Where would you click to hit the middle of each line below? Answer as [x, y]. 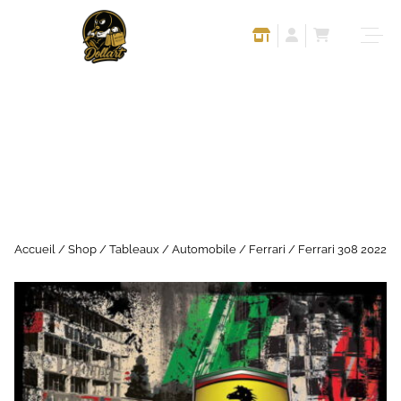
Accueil [35, 249]
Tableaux [134, 249]
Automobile [204, 249]
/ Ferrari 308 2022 [336, 249]
